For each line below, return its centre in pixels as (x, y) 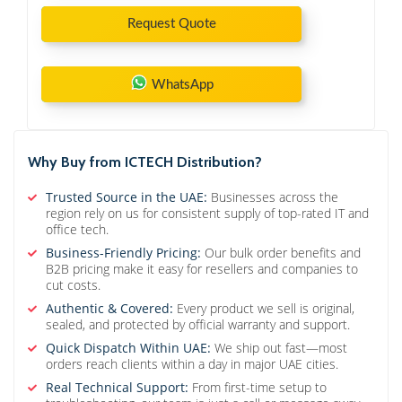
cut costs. (73, 285)
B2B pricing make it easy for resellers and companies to (202, 269)
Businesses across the (273, 197)
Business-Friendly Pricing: (123, 253)
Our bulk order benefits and (281, 253)
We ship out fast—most (279, 348)
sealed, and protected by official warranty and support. (198, 325)
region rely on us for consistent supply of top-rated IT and (207, 214)
